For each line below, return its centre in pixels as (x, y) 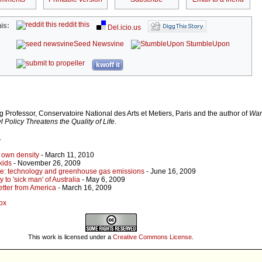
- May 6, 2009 (103, 180)
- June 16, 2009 (170, 172)
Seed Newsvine (99, 44)
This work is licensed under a (70, 237)
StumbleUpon (207, 44)
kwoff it (108, 65)
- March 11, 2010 (67, 155)
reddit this (73, 25)
